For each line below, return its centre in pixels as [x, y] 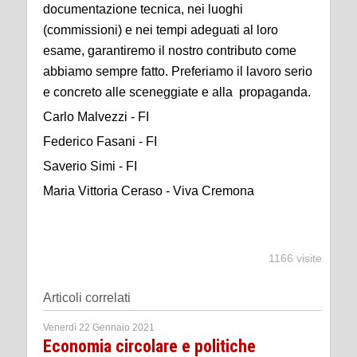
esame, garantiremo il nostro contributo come [170, 50]
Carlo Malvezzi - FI [96, 116]
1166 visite [295, 258]
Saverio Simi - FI [90, 166]
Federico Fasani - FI [100, 141]
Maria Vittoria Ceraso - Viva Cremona [149, 190]
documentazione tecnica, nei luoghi [143, 9]
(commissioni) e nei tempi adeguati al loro [161, 29]
